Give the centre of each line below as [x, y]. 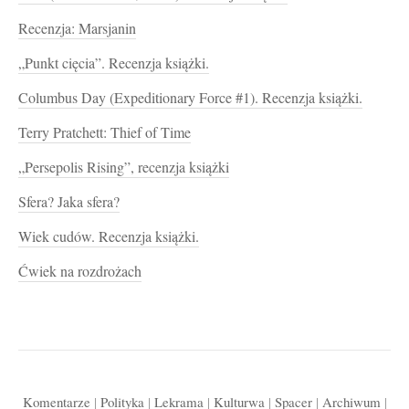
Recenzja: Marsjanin [77, 29]
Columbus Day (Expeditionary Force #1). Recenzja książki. [190, 98]
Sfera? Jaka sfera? [69, 202]
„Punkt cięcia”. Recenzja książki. [114, 63]
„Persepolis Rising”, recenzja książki [124, 168]
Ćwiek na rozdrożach [80, 272]
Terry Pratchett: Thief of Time [105, 133]
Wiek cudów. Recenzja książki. [109, 237]
